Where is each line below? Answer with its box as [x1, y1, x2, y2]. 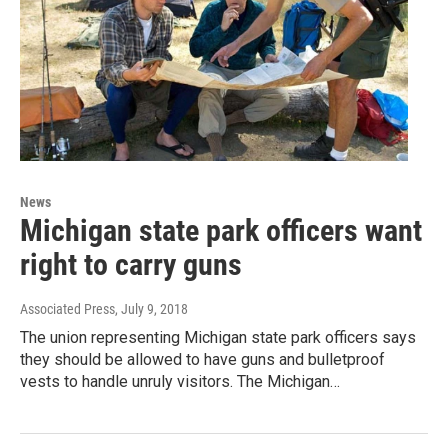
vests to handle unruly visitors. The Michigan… [20, 371, 340, 391]
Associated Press [20, 300, 115, 317]
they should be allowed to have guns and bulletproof [20, 349, 385, 369]
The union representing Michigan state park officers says [20, 327, 416, 347]
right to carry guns [20, 246, 242, 282]
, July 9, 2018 [115, 300, 188, 317]
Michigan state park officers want [20, 212, 422, 248]
